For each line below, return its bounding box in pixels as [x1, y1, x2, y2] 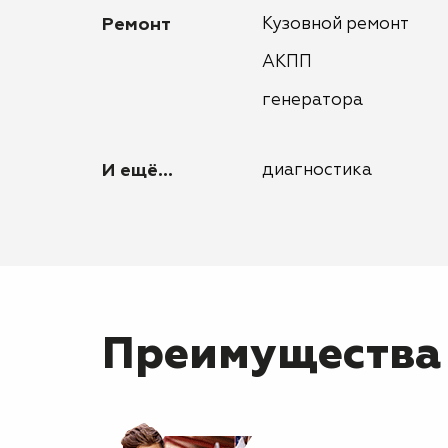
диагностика [262, 162, 372, 179]
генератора [262, 92, 363, 109]
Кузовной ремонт [262, 16, 409, 33]
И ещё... [102, 162, 173, 180]
